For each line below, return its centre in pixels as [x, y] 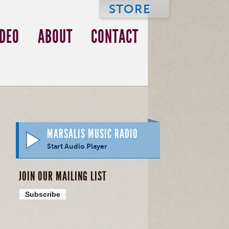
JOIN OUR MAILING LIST [63, 176]
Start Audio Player [77, 146]
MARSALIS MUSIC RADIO [93, 134]
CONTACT [115, 37]
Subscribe [43, 194]
